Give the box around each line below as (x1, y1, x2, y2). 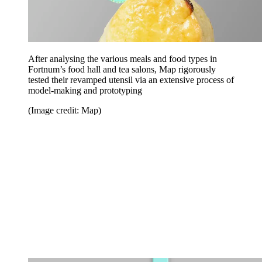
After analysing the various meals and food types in (28, 53, 217, 64)
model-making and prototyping (28, 85, 142, 95)
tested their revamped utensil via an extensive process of (28, 74, 234, 85)
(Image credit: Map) (28, 105, 101, 115)
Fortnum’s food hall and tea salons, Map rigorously (28, 64, 216, 74)
